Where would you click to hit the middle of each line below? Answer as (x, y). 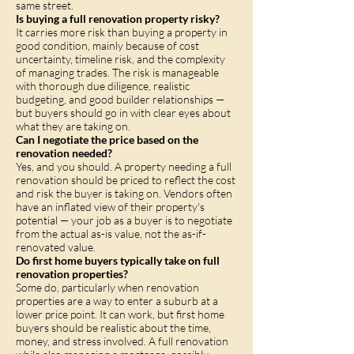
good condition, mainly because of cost (107, 45)
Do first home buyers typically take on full (118, 260)
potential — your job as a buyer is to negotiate (124, 220)
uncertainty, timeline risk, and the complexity (121, 59)
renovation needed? (64, 153)
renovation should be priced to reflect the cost (126, 180)
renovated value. (56, 247)
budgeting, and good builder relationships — (120, 99)
